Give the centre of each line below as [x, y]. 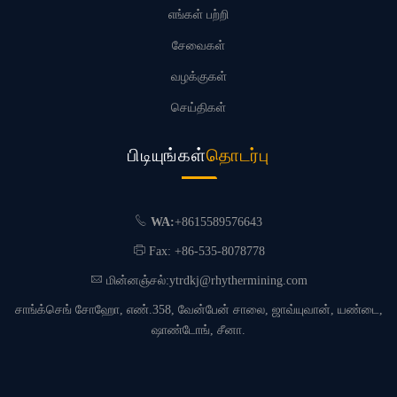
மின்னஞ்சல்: [137, 280]
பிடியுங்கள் [167, 155]
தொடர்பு [237, 155]
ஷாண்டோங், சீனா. [198, 330]
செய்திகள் [198, 108]
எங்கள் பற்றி [198, 15]
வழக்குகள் [198, 77]
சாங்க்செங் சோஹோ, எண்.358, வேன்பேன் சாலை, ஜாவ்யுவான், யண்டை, [198, 310]
